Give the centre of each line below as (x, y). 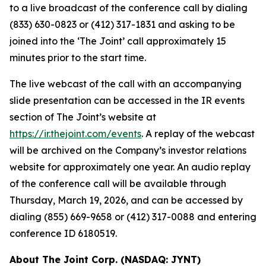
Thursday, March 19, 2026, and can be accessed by (126, 200)
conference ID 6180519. (63, 233)
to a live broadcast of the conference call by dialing (129, 8)
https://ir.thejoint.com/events (75, 134)
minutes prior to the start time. (78, 58)
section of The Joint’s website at (83, 117)
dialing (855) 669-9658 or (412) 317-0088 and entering (133, 217)
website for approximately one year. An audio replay (130, 167)
